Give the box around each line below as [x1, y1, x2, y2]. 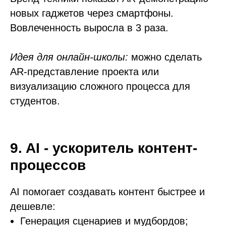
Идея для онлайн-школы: [10, 51, 128, 63]
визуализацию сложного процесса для [10, 81, 190, 92]
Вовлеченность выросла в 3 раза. [10, 22, 168, 33]
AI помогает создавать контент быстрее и [10, 186, 205, 197]
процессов [10, 157, 86, 173]
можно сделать [128, 51, 202, 63]
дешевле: [10, 201, 55, 212]
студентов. [10, 95, 60, 106]
